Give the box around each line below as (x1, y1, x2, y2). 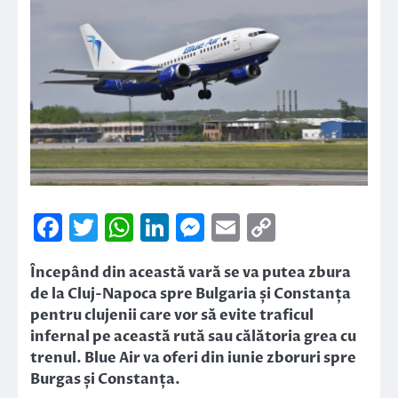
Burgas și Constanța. (30, 370, 180, 390)
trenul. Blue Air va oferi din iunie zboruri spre (30, 348, 356, 369)
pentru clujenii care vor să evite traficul (30, 306, 314, 326)
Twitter (98, 208, 201, 248)
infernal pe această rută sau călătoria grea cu (30, 327, 356, 347)
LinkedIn (169, 208, 286, 248)
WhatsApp (133, 208, 280, 248)
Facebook (62, 208, 194, 248)
